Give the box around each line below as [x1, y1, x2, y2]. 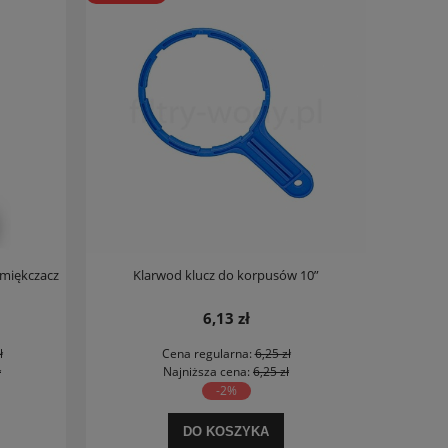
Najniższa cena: [163, 363, 253, 381]
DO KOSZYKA [183, 424, 269, 440]
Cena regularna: [161, 345, 255, 363]
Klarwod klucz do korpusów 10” [133, 266, 319, 285]
